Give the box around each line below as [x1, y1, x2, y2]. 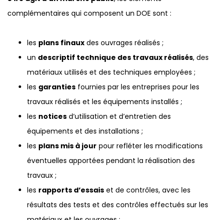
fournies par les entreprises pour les [76, 82, 199, 92]
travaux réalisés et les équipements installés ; [27, 97, 182, 107]
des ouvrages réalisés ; [84, 38, 164, 48]
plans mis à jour [38, 141, 97, 151]
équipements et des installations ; [27, 126, 143, 137]
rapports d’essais [38, 185, 104, 195]
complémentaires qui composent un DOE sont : [7, 8, 171, 19]
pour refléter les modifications [97, 141, 203, 151]
